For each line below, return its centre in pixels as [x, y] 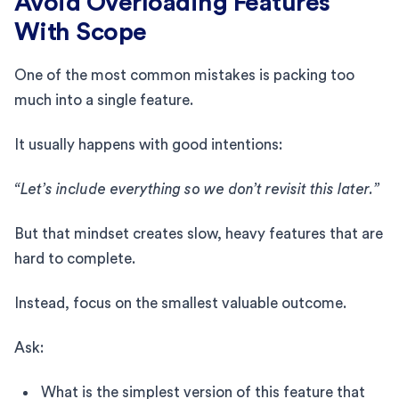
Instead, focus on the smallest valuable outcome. [180, 303]
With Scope [81, 32]
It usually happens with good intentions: [148, 144]
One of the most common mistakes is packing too [184, 75]
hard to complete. [75, 258]
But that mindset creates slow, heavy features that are [199, 233]
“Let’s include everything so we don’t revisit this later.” [197, 189]
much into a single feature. [104, 100]
